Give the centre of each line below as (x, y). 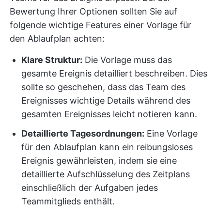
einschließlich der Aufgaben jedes (90, 188)
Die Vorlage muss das (127, 60)
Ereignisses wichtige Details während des (106, 101)
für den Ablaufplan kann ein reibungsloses (107, 147)
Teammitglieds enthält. (68, 201)
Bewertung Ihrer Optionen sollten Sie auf (93, 11)
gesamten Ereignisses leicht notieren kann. (109, 114)
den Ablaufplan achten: (57, 39)
